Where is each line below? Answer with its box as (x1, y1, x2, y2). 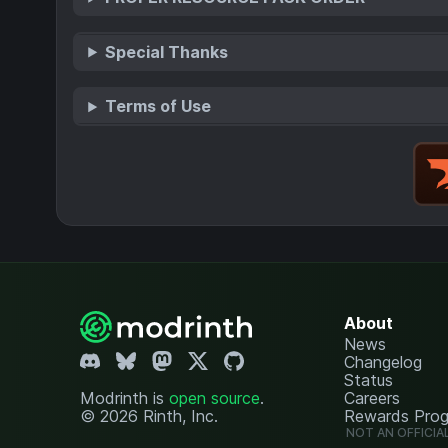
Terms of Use (105, 96, 212, 117)
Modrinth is (80, 387, 169, 408)
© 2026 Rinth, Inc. (80, 405, 218, 426)
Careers (343, 387, 400, 408)
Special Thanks (105, 41, 229, 62)
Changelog (343, 351, 422, 372)
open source (169, 387, 260, 408)
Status (343, 369, 393, 390)
